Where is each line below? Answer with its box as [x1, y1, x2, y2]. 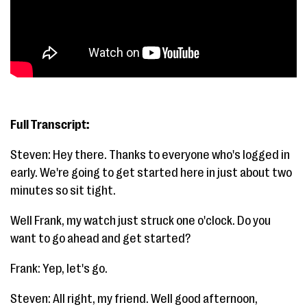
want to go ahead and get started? [10, 232, 191, 245]
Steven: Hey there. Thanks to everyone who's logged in [10, 148, 290, 162]
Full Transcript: [10, 118, 89, 132]
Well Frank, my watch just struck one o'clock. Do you [10, 214, 271, 228]
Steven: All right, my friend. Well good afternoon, [10, 292, 258, 306]
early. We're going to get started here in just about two [10, 166, 292, 180]
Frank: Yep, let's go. [10, 262, 108, 275]
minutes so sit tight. [10, 184, 116, 197]
